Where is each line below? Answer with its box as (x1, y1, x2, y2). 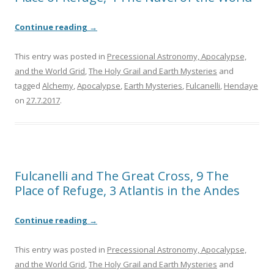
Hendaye (224, 80, 258, 92)
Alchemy (42, 80, 73, 92)
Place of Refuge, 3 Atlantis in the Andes (15, 182, 240, 199)
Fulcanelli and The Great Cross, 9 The (15, 168, 229, 185)
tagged (15, 80, 42, 92)
